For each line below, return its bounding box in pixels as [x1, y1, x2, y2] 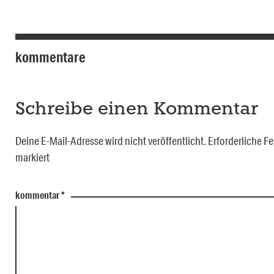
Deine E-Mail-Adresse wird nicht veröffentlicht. [15, 133, 206, 147]
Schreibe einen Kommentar [15, 100, 258, 119]
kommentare [15, 47, 86, 66]
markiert [15, 150, 50, 164]
